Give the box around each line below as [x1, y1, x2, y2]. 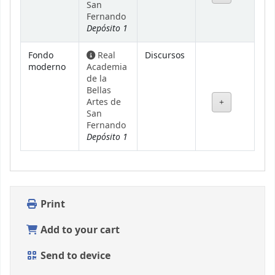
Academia [87, 61, 127, 74]
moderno [28, 61, 66, 74]
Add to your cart [38, 223, 120, 238]
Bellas [87, 84, 111, 98]
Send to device [38, 249, 110, 264]
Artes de [87, 96, 121, 109]
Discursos [145, 49, 185, 63]
